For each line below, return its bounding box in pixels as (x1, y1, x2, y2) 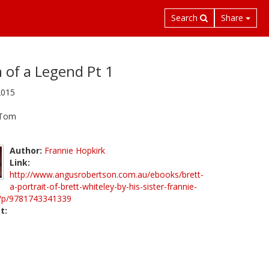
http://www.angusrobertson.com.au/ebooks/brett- (9, 168, 204, 180)
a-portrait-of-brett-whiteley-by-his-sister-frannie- (9, 180, 197, 192)
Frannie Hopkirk (44, 144, 105, 156)
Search (171, 12, 200, 23)
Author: (9, 144, 42, 156)
